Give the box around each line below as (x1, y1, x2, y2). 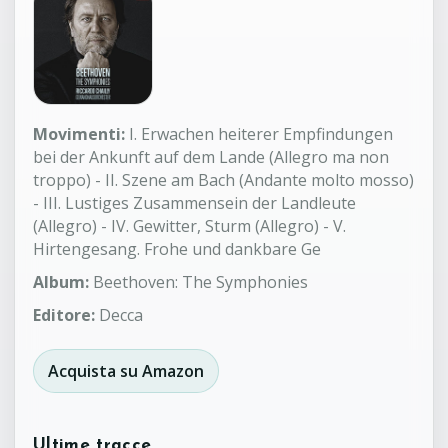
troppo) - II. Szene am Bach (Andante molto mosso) (33, 168, 414, 191)
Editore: (33, 303, 95, 326)
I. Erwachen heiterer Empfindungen (125, 122, 393, 145)
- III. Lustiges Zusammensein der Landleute (33, 191, 356, 214)
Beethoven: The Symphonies (89, 270, 308, 293)
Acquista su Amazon (48, 359, 204, 382)
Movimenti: (33, 122, 125, 145)
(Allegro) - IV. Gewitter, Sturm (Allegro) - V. (33, 214, 346, 237)
